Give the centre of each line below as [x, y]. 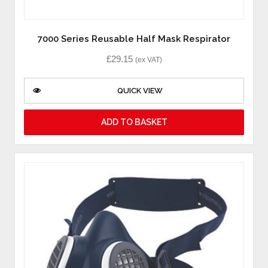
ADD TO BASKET [134, 122]
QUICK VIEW [140, 90]
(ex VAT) [148, 60]
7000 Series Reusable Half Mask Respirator [134, 39]
